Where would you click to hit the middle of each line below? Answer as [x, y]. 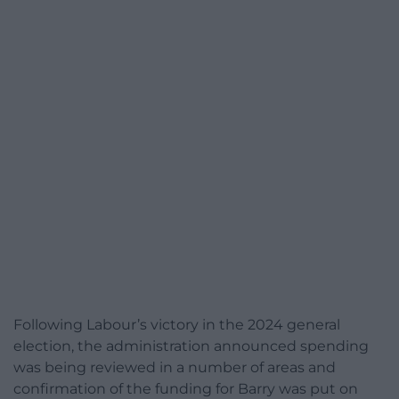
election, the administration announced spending [191, 346]
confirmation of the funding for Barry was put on [186, 388]
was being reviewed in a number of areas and [175, 367]
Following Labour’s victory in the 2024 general [177, 324]
